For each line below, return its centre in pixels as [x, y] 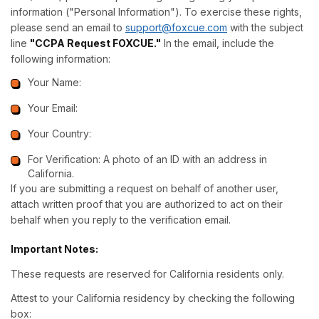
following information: [61, 59]
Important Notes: [54, 249]
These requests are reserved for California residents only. [147, 274]
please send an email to [68, 27]
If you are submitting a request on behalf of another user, [145, 188]
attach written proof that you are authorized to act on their [147, 204]
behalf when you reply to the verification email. [121, 220]
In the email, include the [218, 43]
